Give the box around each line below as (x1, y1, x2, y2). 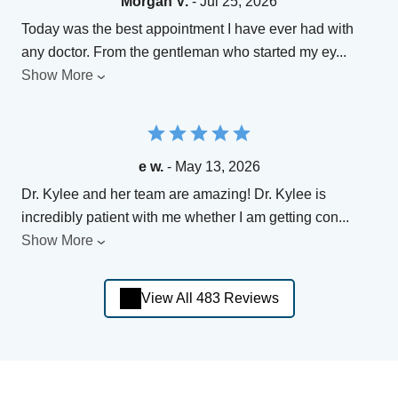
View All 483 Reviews (140, 291, 279, 306)
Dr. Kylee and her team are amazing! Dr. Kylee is (21, 186, 326, 202)
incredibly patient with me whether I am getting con (21, 209, 338, 225)
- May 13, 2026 (163, 158, 260, 174)
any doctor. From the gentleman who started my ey (21, 44, 336, 60)
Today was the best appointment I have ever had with (21, 20, 354, 36)
